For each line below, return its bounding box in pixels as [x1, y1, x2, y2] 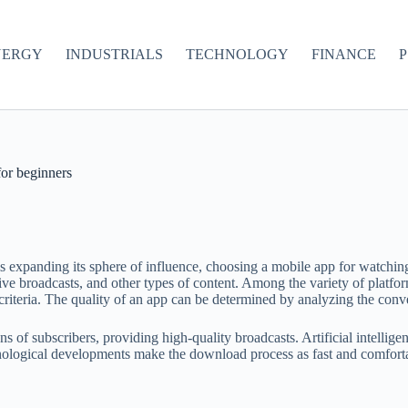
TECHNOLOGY [185, 46, 289, 62]
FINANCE [311, 46, 376, 62]
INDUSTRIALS [65, 46, 163, 62]
